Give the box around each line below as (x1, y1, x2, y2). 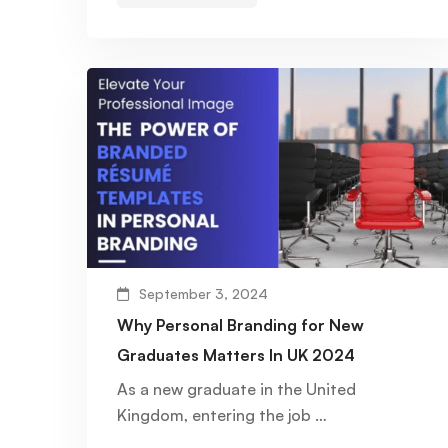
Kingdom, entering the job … (117, 405, 327, 426)
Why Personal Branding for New (117, 315, 364, 336)
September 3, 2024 (139, 285, 268, 303)
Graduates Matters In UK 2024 (117, 345, 355, 366)
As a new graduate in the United (117, 379, 356, 400)
